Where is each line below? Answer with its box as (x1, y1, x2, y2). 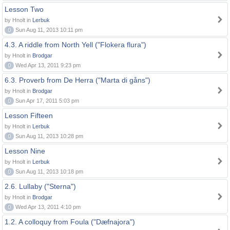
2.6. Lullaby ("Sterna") (5, 182, 76, 190)
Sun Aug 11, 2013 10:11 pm (14, 27, 83, 33)
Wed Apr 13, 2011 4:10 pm (14, 204, 81, 210)
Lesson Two (5, 5, 44, 13)
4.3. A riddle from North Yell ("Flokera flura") (5, 41, 146, 49)
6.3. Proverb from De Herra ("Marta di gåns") (5, 76, 150, 84)
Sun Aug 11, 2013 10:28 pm (14, 133, 83, 139)
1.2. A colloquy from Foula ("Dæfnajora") (5, 218, 135, 226)
